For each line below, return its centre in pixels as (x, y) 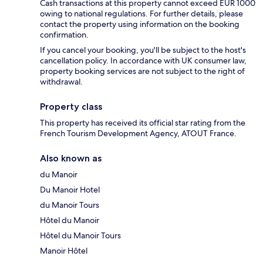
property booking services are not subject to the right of (142, 71)
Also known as (71, 159)
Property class (71, 107)
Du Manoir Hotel (70, 190)
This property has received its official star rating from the (143, 123)
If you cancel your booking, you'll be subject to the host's (143, 50)
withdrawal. (61, 82)
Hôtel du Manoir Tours (80, 236)
